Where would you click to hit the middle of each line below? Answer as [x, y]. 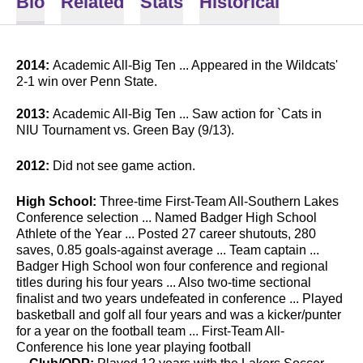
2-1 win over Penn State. [88, 81]
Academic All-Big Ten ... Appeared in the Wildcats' [195, 65]
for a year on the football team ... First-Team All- [150, 331]
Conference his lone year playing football [134, 347]
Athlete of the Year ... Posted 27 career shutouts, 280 [166, 234]
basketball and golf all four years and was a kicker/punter [179, 315]
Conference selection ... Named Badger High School [167, 218]
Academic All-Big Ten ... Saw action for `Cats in [186, 114]
